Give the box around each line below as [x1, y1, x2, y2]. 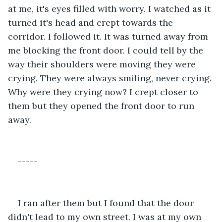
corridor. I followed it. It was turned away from [8, 30, 211, 42]
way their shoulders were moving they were [8, 58, 198, 70]
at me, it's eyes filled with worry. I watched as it [8, 2, 213, 14]
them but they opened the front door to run [8, 100, 197, 111]
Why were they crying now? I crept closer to [8, 86, 201, 98]
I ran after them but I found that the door [18, 197, 196, 209]
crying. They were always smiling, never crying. [8, 72, 214, 84]
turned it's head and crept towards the [8, 16, 175, 28]
